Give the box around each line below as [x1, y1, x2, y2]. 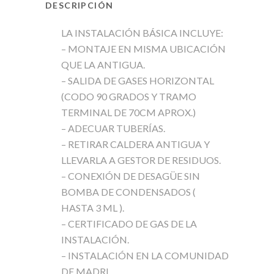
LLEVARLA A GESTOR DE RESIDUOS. [61, 154, 221, 166]
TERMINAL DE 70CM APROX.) [61, 106, 196, 118]
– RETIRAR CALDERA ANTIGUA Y [61, 138, 210, 150]
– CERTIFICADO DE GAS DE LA [61, 218, 197, 229]
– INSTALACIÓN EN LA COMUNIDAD [61, 250, 229, 261]
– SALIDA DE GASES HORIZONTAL [61, 75, 214, 86]
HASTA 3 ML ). [61, 202, 124, 213]
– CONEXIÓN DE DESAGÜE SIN [61, 170, 200, 182]
